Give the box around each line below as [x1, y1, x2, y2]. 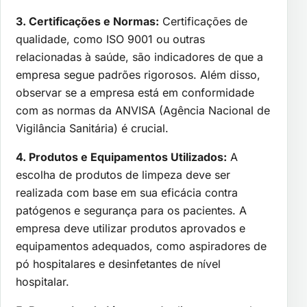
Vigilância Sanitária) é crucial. [16, 121, 169, 135]
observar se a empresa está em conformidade [16, 85, 254, 99]
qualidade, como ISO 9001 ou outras [16, 32, 205, 46]
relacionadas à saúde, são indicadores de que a [16, 49, 263, 64]
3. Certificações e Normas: [16, 14, 159, 28]
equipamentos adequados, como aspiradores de [16, 238, 267, 253]
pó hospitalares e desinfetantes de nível [16, 256, 221, 271]
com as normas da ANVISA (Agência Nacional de [16, 103, 270, 117]
